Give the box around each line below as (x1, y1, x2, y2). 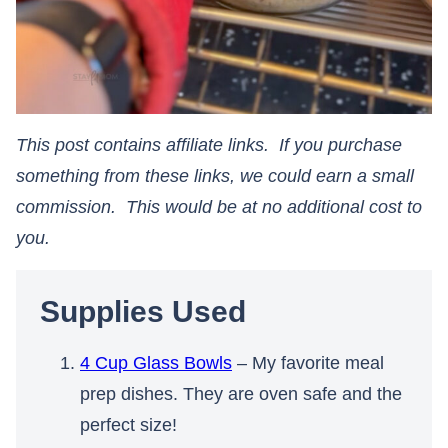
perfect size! (80, 415, 177, 436)
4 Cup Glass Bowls (80, 353, 232, 374)
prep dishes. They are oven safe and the (80, 384, 402, 405)
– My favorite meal (232, 353, 384, 374)
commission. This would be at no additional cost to (16, 197, 422, 218)
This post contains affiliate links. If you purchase (16, 135, 402, 156)
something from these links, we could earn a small (16, 166, 414, 187)
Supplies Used (40, 295, 246, 329)
